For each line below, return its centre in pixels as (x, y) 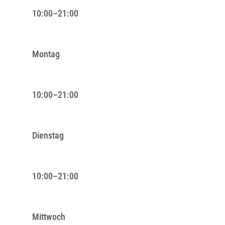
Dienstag (48, 135)
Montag (46, 54)
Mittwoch (49, 216)
